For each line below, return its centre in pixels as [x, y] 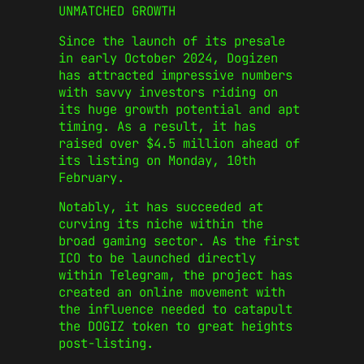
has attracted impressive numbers [175, 75]
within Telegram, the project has [175, 275]
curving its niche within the [161, 224]
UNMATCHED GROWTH [117, 11]
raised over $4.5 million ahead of [179, 143]
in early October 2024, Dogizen [168, 58]
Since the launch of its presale [172, 41]
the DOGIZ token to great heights [175, 327]
